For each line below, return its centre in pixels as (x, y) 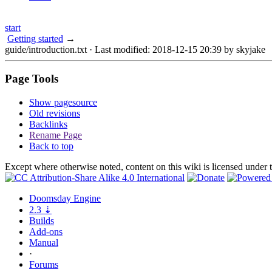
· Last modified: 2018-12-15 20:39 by (161, 49)
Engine (86, 198)
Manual (44, 242)
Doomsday (50, 198)
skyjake (251, 49)
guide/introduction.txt (46, 49)
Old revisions (55, 113)
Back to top (51, 146)
